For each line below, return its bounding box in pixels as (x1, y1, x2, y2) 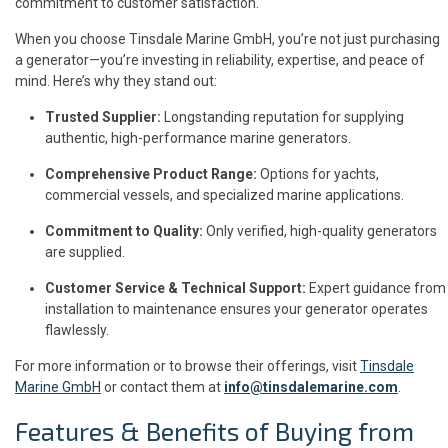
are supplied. (45, 244, 125, 261)
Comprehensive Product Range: (45, 166, 257, 183)
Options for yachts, (257, 166, 379, 183)
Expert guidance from (306, 280, 446, 297)
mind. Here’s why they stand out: (15, 73, 217, 90)
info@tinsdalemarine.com (224, 379, 398, 396)
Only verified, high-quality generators (203, 223, 437, 240)
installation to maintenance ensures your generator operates (45, 301, 428, 318)
